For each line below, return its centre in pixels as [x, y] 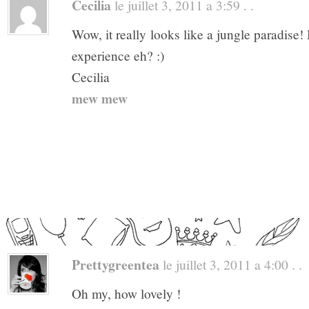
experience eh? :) [118, 56]
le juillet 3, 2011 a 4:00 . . [231, 264]
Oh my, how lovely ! [126, 293]
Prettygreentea [116, 264]
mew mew [100, 98]
